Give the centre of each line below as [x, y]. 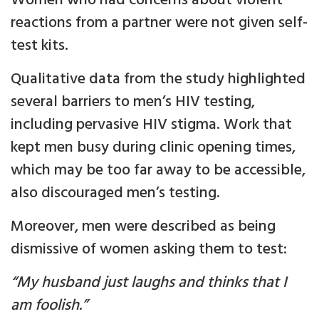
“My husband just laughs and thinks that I [149, 283]
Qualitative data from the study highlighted [158, 80]
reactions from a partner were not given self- [159, 23]
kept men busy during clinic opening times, [153, 148]
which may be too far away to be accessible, [158, 171]
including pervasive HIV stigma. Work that [151, 125]
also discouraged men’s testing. [115, 194]
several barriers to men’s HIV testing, [133, 103]
